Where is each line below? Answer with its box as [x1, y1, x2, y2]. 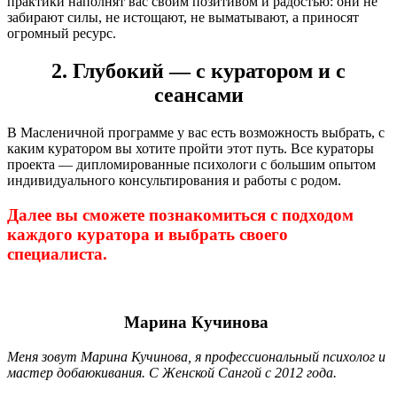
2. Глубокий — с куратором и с [51, 59, 346, 83]
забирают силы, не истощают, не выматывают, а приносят [7, 10, 359, 26]
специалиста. [7, 244, 107, 263]
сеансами [153, 83, 244, 107]
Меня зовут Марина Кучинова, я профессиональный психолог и [7, 348, 385, 364]
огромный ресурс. [7, 26, 116, 42]
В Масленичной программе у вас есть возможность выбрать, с [7, 125, 385, 141]
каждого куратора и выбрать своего [7, 224, 288, 244]
